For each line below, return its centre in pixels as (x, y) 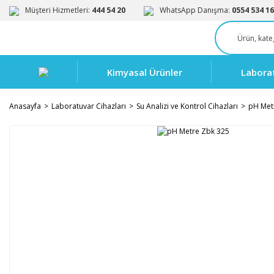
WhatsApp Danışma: (196, 10)
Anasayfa (25, 106)
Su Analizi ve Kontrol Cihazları (187, 106)
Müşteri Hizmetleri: (58, 10)
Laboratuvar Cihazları (89, 106)
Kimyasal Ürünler (145, 72)
